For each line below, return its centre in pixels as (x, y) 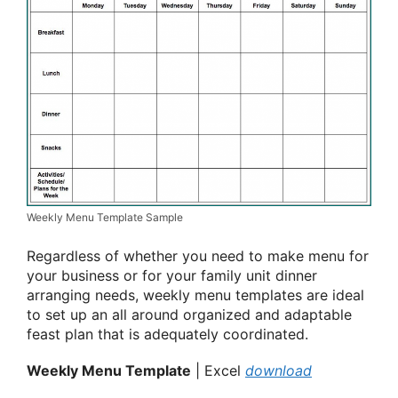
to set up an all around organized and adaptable (189, 315)
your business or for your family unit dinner (172, 276)
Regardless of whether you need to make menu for (198, 256)
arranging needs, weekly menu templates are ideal (195, 295)
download (279, 371)
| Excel (218, 371)
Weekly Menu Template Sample (105, 218)
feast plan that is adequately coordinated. (167, 334)
